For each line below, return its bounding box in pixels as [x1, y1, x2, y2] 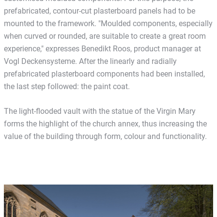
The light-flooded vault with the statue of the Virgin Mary [4, 106, 196, 116]
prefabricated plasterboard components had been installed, [4, 69, 205, 78]
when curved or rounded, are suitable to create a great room [4, 31, 206, 41]
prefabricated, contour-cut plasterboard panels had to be [4, 6, 195, 15]
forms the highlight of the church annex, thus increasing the [4, 119, 207, 128]
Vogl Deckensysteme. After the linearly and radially [4, 56, 177, 66]
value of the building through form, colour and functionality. [4, 131, 207, 141]
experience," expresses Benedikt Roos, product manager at [4, 44, 201, 53]
